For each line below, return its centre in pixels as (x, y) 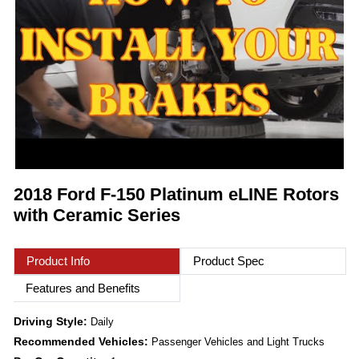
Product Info (58, 261)
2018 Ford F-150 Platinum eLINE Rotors (176, 195)
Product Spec (228, 261)
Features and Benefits (83, 288)
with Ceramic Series (97, 216)
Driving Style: (52, 322)
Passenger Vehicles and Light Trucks (238, 342)
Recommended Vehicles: (83, 342)
